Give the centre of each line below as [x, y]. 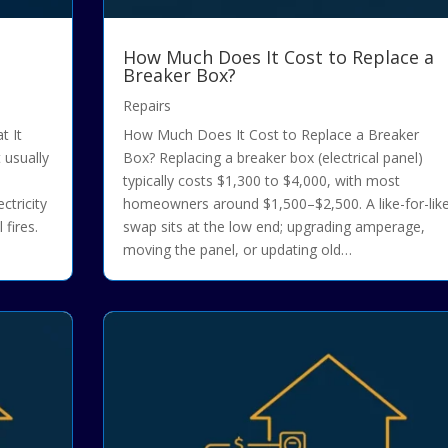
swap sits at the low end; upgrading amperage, [273, 227]
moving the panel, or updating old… [237, 250]
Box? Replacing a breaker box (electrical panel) [272, 158]
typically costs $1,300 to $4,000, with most [261, 181]
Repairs [146, 106]
